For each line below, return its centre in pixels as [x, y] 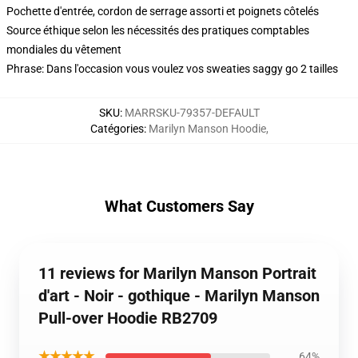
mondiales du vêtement [64, 50]
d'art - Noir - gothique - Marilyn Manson [179, 296]
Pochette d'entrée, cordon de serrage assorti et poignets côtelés [163, 11]
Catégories [117, 129]
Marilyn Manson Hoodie [207, 129]
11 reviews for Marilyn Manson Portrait [177, 273]
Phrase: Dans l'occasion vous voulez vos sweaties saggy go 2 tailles [172, 69]
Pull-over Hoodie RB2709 [128, 318]
